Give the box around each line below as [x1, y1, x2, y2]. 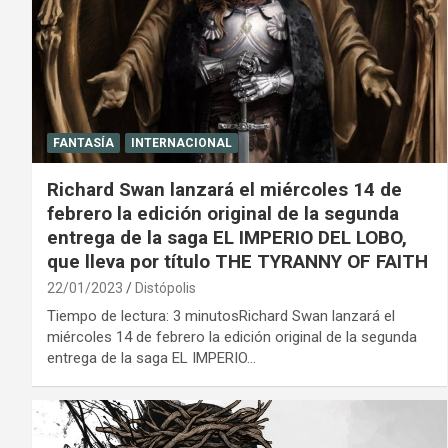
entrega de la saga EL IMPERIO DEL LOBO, [47, 225, 407, 249]
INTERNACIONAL [131, 135, 232, 150]
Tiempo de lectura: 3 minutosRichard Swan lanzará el [47, 306, 395, 325]
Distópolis [135, 279, 196, 296]
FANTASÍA [53, 135, 114, 150]
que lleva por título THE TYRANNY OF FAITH [47, 249, 428, 273]
